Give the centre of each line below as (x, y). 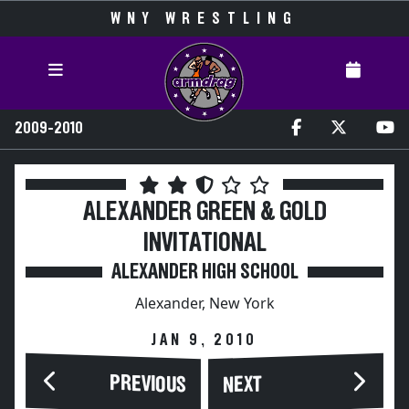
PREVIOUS (148, 384)
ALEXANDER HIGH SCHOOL (204, 272)
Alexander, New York (204, 303)
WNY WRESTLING (204, 19)
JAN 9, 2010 (204, 341)
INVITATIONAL (204, 243)
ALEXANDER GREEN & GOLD (204, 212)
